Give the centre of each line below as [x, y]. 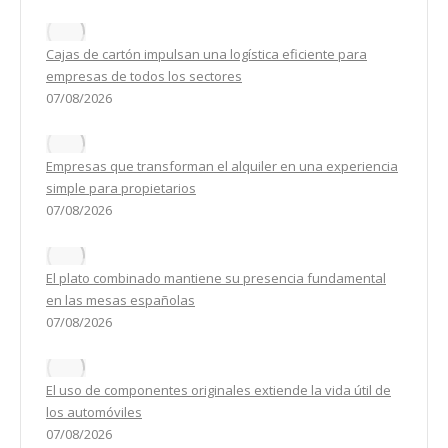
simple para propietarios [121, 188]
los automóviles [94, 412]
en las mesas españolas [120, 300]
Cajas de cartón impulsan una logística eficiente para [206, 54]
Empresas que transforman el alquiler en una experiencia [222, 166]
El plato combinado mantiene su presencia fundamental [216, 278]
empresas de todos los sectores [144, 76]
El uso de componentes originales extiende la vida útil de [218, 390]
